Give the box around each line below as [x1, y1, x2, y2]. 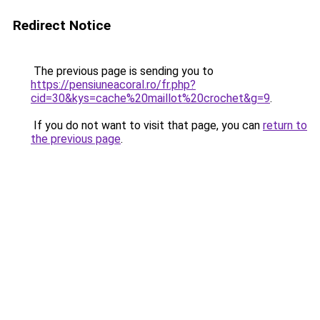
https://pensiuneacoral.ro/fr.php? [31, 78, 196, 91]
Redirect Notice [13, 17, 111, 34]
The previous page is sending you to [31, 64, 214, 78]
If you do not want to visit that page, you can [31, 119, 263, 132]
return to [263, 119, 307, 132]
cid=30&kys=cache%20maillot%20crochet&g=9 [31, 91, 270, 105]
